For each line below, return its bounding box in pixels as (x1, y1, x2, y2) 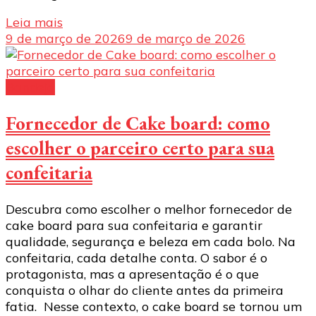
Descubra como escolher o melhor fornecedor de (6, 200, 292, 217)
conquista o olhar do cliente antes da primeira (6, 281, 284, 298)
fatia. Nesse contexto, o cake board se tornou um (6, 298, 302, 315)
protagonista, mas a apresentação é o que (6, 265, 259, 282)
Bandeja (6, 78, 55, 95)
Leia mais (6, 13, 63, 30)
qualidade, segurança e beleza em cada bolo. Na (6, 233, 296, 250)
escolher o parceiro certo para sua (6, 135, 274, 161)
